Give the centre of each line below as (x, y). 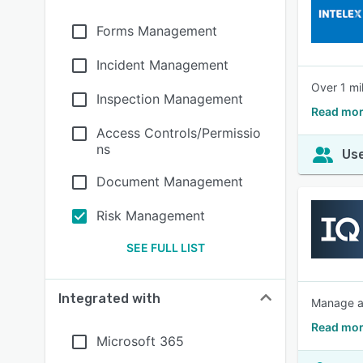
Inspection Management (170, 99)
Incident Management (162, 65)
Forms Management (157, 31)
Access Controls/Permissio (179, 133)
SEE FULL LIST (165, 248)
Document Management (170, 181)
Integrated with (109, 299)
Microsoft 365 (140, 341)
